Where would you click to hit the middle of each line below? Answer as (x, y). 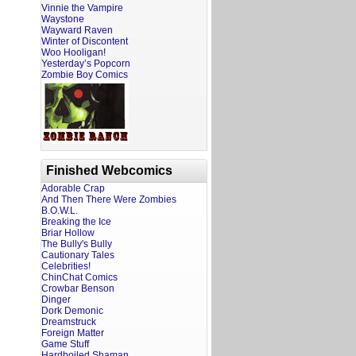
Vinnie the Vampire (82, 8)
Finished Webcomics (109, 170)
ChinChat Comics (79, 277)
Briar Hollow (68, 233)
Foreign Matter (73, 333)
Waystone (63, 19)
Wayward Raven (77, 30)
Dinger (56, 300)
